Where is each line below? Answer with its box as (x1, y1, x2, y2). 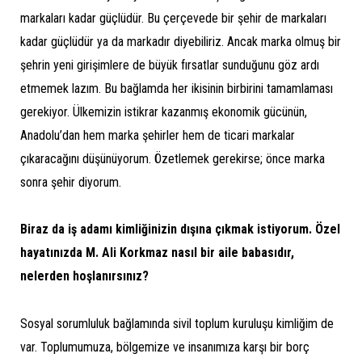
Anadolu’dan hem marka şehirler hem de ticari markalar (20, 127, 295, 143)
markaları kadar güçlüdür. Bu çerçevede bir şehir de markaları (20, 10, 326, 26)
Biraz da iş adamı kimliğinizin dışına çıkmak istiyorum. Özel (20, 221, 340, 238)
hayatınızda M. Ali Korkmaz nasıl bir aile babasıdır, (20, 245, 294, 261)
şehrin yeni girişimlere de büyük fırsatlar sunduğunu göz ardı (20, 57, 319, 73)
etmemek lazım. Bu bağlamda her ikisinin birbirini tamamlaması (20, 80, 333, 96)
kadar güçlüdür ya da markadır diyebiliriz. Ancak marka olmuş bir (20, 33, 341, 49)
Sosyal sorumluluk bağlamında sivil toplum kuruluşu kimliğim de (20, 316, 334, 332)
